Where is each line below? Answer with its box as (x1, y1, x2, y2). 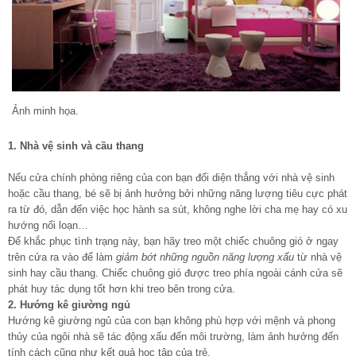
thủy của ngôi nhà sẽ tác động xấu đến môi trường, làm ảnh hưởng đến (8, 330, 339, 342)
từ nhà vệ (294, 250, 342, 263)
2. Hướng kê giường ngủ (8, 298, 130, 311)
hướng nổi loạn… (8, 219, 88, 231)
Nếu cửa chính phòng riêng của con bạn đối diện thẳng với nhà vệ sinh (8, 171, 335, 184)
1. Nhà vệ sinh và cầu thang (8, 139, 144, 152)
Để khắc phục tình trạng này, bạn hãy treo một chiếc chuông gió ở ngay (8, 234, 339, 247)
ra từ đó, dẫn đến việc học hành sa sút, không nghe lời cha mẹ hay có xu (8, 203, 347, 215)
